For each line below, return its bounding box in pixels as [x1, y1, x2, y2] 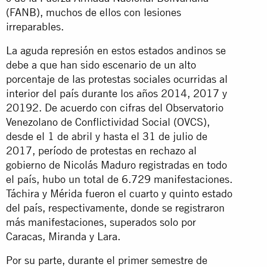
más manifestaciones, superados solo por [6, 215, 196, 228]
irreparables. [6, 20, 64, 33]
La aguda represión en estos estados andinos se [6, 44, 226, 57]
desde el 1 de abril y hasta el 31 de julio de [6, 129, 207, 142]
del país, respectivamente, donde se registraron [6, 201, 225, 214]
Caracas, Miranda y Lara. [6, 229, 120, 243]
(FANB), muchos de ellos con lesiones [6, 5, 181, 18]
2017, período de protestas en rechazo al [6, 144, 197, 157]
